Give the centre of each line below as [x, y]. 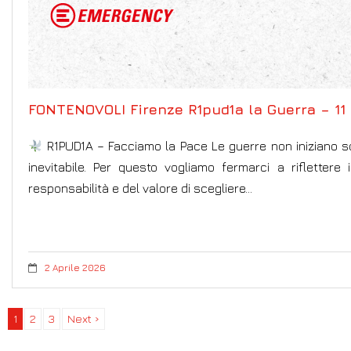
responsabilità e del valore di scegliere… [140, 188]
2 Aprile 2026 [75, 268]
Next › [83, 319]
